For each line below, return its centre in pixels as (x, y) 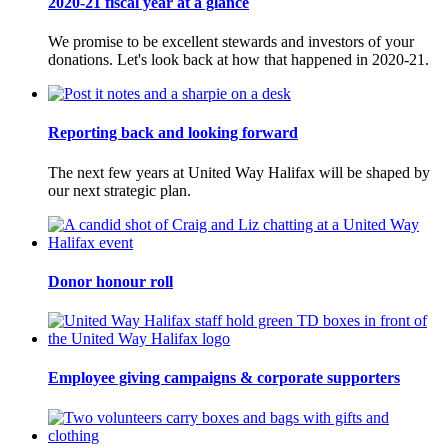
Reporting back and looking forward (173, 133)
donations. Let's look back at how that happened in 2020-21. (238, 60)
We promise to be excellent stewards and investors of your (231, 42)
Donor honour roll (110, 281)
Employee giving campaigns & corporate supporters (224, 378)
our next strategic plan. (119, 190)
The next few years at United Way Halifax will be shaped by (239, 172)
